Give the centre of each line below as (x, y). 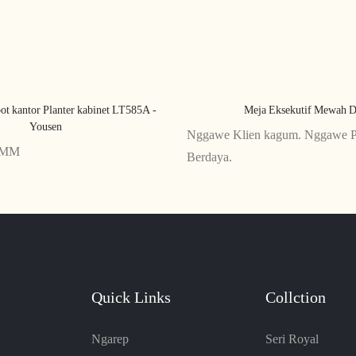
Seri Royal (292, 339)
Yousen (45, 126)
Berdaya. (209, 157)
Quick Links (131, 298)
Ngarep (110, 339)
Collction (295, 298)
